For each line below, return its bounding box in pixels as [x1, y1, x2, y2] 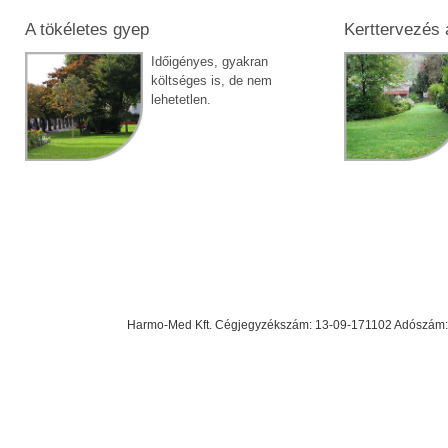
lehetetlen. [151, 91, 212, 107]
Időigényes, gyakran [151, 53, 269, 69]
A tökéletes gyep [25, 19, 150, 39]
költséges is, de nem [151, 72, 273, 88]
